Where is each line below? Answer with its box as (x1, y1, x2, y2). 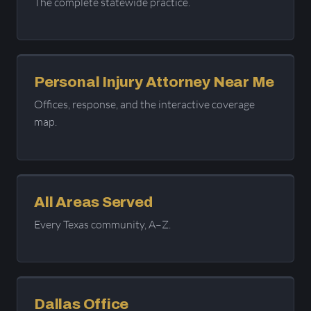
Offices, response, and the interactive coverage (34, 97, 255, 112)
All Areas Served (34, 194, 153, 210)
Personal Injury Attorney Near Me (34, 74, 275, 90)
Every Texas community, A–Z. (34, 217, 171, 231)
